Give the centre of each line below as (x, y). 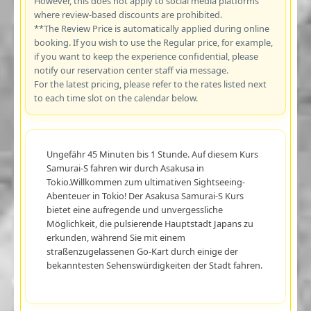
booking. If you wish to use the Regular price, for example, (153, 42)
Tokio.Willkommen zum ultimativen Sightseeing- (145, 182)
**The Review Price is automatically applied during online (151, 28)
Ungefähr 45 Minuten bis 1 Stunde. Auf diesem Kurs (152, 154)
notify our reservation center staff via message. (131, 70)
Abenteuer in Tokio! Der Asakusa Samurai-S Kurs (145, 195)
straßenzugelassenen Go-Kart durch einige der (142, 251)
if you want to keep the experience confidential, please (146, 56)
